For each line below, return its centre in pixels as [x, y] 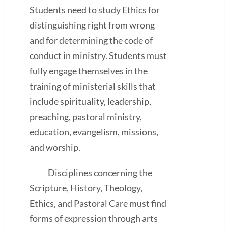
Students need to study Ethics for [95, 9]
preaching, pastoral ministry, [86, 116]
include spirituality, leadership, [90, 101]
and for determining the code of [91, 40]
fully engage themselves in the [89, 70]
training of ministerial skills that [93, 86]
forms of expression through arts [94, 218]
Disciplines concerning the [91, 172]
